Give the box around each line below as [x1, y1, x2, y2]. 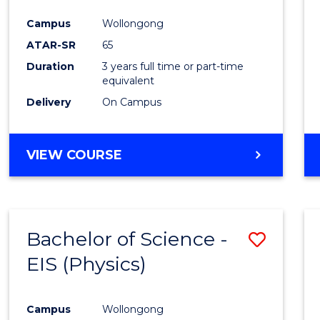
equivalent [102, 74, 155, 88]
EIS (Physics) [26, 252, 147, 276]
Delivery [26, 96, 71, 109]
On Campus [102, 96, 162, 109]
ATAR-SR [26, 39, 76, 52]
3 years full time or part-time [102, 60, 244, 74]
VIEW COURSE [26, 147, 123, 164]
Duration [26, 60, 75, 74]
